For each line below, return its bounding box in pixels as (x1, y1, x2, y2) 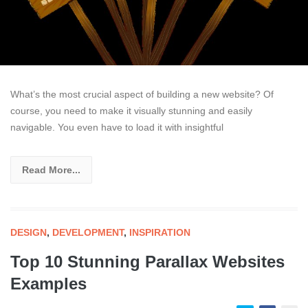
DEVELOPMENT (52, 227, 124, 239)
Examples (10, 274, 87, 294)
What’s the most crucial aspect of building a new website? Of (10, 89, 274, 100)
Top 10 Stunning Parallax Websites (10, 252, 285, 272)
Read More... (22, 164, 80, 176)
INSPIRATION (129, 227, 190, 239)
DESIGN (10, 227, 47, 239)
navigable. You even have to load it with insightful (10, 122, 223, 133)
